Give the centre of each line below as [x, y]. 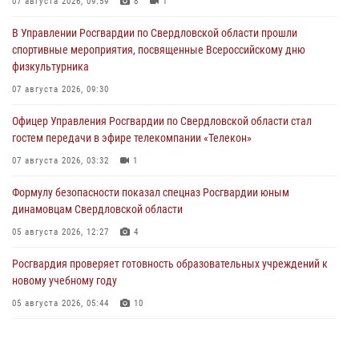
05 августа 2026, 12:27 [61, 232]
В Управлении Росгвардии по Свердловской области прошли [155, 33]
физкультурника [50, 67]
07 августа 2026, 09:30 [61, 90]
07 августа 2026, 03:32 [61, 161]
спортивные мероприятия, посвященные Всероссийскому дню [159, 50]
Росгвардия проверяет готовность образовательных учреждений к [170, 264]
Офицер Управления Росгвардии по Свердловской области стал [162, 121]
